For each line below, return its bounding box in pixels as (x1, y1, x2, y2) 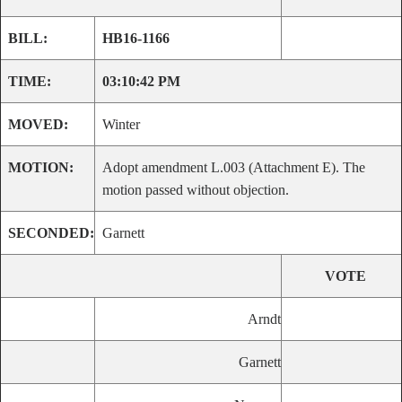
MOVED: (8, 117, 68, 132)
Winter (102, 117, 140, 132)
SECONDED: (8, 225, 94, 240)
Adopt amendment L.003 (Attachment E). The (102, 160, 365, 175)
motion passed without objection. (102, 182, 289, 197)
